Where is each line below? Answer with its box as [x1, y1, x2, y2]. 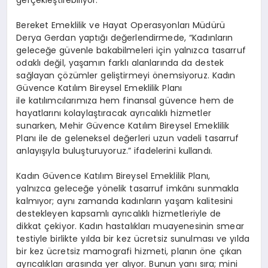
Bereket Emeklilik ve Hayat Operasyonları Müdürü [16, 19, 226, 31]
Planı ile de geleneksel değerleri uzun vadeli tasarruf [16, 132, 239, 144]
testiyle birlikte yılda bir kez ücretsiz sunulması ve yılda [16, 232, 250, 245]
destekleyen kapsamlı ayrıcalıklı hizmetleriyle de [16, 207, 221, 220]
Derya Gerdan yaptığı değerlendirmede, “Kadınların [16, 31, 233, 44]
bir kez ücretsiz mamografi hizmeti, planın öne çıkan [16, 245, 242, 257]
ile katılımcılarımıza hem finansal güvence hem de [16, 94, 234, 106]
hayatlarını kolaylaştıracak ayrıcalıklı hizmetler [16, 106, 211, 119]
